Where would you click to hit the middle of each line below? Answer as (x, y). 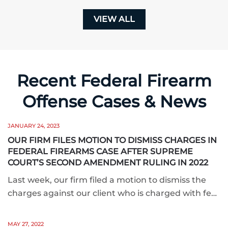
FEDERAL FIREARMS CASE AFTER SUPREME (100, 151)
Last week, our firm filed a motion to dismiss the (107, 180)
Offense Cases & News (114, 102)
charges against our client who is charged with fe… (112, 193)
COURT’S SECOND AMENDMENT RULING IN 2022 (108, 163)
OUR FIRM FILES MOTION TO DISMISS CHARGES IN (112, 140)
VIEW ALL (114, 19)
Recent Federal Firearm (114, 81)
